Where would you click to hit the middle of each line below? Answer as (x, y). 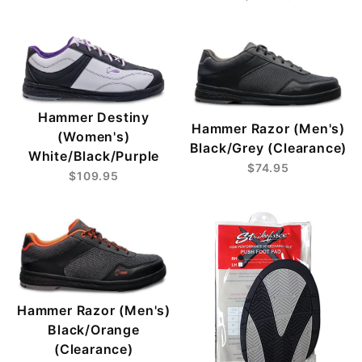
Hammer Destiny (94, 118)
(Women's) (94, 137)
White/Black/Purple (94, 156)
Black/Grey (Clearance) (268, 147)
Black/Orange (94, 329)
